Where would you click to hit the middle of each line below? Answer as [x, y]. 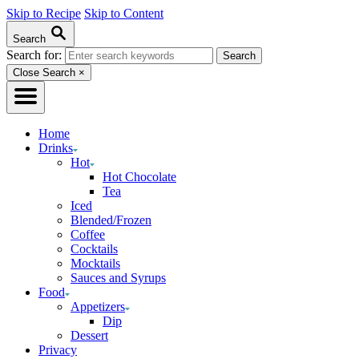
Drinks [56, 148]
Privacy [58, 350]
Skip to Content [124, 13]
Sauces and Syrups [118, 278]
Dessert [89, 335]
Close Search [44, 73]
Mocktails [95, 263]
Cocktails [94, 249]
